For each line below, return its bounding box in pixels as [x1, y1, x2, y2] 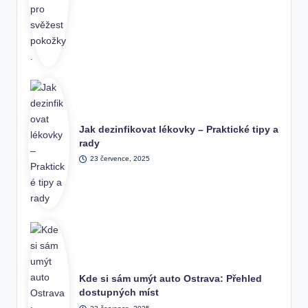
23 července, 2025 [89, 155, 150, 163]
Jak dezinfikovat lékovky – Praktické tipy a [79, 124, 279, 135]
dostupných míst [79, 287, 159, 298]
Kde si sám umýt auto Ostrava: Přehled [79, 274, 263, 285]
